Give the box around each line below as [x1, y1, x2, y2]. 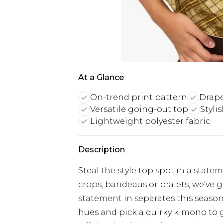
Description [78, 145, 125, 154]
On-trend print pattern [90, 93, 187, 102]
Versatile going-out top [90, 105, 188, 114]
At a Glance [78, 73, 124, 82]
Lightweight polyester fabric [90, 116, 210, 126]
